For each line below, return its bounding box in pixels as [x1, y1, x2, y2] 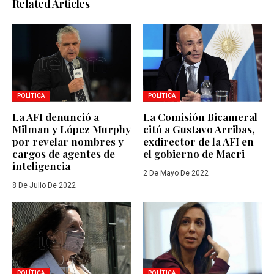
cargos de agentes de [12, 146, 115, 160]
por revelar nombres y [12, 134, 124, 148]
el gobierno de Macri [143, 146, 245, 160]
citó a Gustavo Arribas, [143, 122, 254, 136]
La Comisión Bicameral [143, 109, 257, 124]
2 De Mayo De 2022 [143, 168, 209, 177]
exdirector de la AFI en [143, 134, 254, 148]
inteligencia [12, 158, 70, 172]
